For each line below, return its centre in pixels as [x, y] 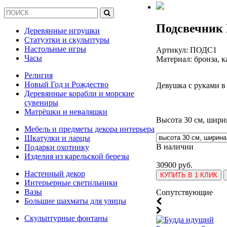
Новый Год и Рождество [66, 84]
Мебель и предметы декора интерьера [89, 129]
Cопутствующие [184, 192]
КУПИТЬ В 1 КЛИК [189, 175]
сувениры [41, 103]
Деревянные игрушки [62, 31]
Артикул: [173, 50]
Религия [39, 75]
